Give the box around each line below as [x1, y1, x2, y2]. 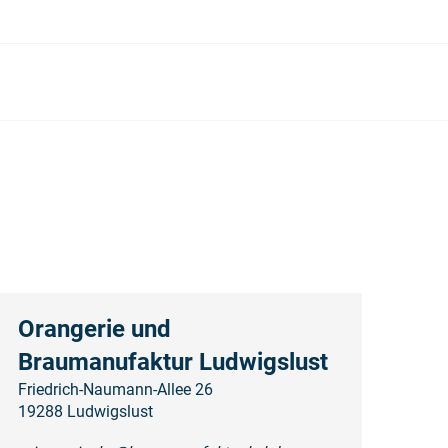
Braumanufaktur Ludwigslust [17, 348, 328, 377]
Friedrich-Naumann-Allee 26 [17, 380, 213, 400]
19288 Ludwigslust [17, 402, 153, 422]
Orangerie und [17, 315, 171, 344]
